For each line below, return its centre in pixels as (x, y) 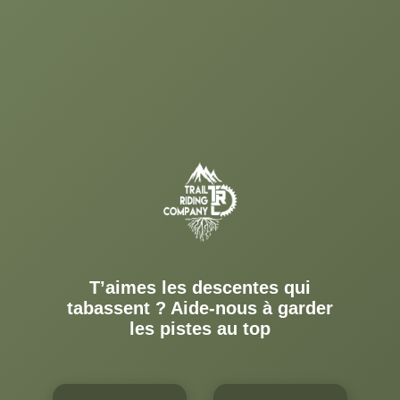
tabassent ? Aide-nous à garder (200, 308)
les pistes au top (200, 328)
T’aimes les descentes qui (200, 287)
